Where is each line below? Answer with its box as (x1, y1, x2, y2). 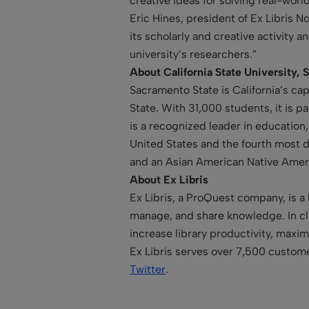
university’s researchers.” (130, 47, 257, 61)
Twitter (130, 262, 166, 276)
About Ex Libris (130, 172, 208, 186)
